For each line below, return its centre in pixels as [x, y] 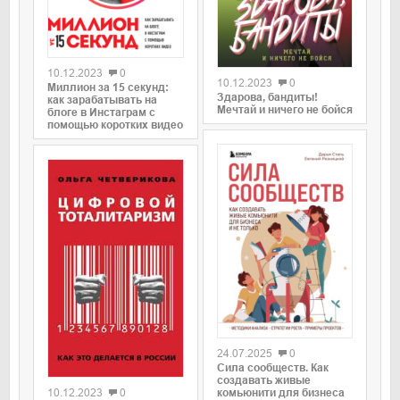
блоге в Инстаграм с [101, 113]
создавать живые [263, 381]
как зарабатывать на [102, 100]
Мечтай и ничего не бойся [284, 110]
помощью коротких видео [115, 125]
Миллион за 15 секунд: [108, 88]
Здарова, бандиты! [267, 98]
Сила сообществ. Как [272, 368]
